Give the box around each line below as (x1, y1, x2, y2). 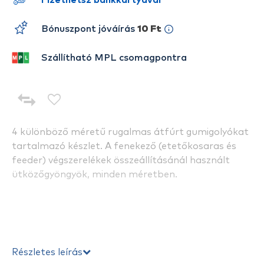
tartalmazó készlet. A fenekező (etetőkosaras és (12, 141, 236, 151)
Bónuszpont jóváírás (41, 24, 135, 34)
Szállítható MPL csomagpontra (41, 53, 187, 62)
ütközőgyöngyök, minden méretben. (12, 170, 177, 179)
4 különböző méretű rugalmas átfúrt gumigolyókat (12, 127, 249, 137)
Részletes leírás (12, 247, 82, 257)
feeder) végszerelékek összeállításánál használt (12, 156, 230, 165)
